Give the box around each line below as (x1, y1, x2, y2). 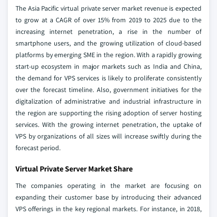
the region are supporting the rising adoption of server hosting (15, 108, 201, 117)
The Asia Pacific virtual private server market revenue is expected (15, 3, 201, 13)
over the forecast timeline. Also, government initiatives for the (15, 85, 201, 94)
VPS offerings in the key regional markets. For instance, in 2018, (15, 204, 201, 213)
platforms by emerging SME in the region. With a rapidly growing (15, 50, 201, 59)
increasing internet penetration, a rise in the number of (15, 27, 201, 36)
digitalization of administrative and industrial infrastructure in (15, 96, 201, 106)
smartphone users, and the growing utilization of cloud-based (15, 38, 201, 47)
